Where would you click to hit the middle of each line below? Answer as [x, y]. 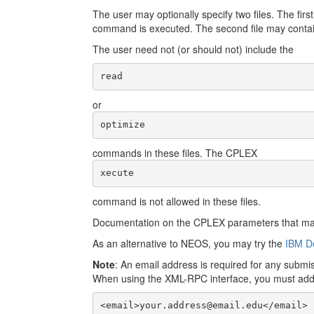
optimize [122, 125]
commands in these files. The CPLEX [175, 152]
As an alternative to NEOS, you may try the [189, 243]
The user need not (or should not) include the [193, 49]
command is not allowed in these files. [177, 201]
